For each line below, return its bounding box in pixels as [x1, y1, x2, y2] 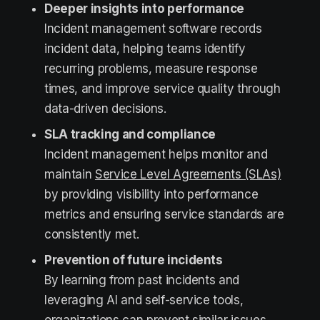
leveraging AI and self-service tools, [44, 293, 244, 307]
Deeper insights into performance [44, 1, 245, 16]
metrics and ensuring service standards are [44, 207, 284, 221]
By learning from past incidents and [44, 273, 240, 287]
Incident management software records [44, 21, 262, 36]
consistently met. [44, 227, 139, 241]
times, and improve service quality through [44, 81, 281, 96]
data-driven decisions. [44, 101, 166, 116]
